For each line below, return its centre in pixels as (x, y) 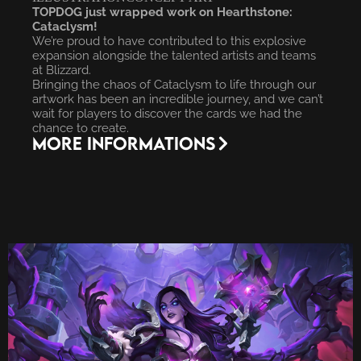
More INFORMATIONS (124, 143)
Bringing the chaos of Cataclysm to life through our (174, 85)
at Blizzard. (62, 70)
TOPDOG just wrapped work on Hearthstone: (162, 12)
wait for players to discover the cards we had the (167, 114)
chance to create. (81, 128)
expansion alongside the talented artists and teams (174, 56)
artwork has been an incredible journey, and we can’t (178, 99)
